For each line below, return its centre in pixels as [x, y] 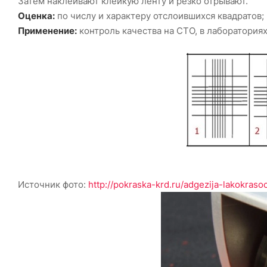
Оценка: [36, 16]
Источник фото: [53, 185]
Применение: [47, 31]
